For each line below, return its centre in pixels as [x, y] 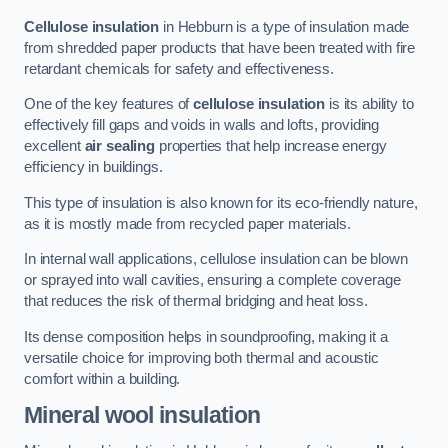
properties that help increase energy [270, 146]
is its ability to [369, 104]
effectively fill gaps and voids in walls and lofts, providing [202, 125]
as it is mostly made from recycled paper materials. [187, 223]
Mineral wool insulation [142, 415]
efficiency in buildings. [93, 167]
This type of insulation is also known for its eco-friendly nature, [221, 202]
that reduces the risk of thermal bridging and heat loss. [196, 301]
